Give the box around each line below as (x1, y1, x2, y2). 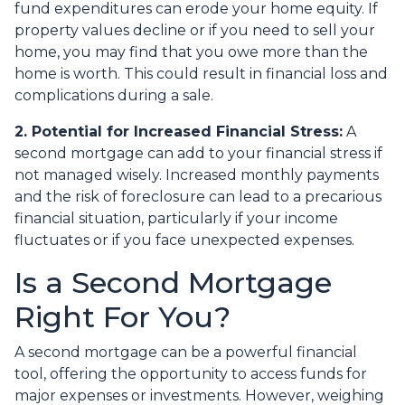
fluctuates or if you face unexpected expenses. (14, 231, 354, 250)
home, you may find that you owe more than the (14, 43, 368, 61)
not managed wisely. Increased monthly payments (14, 166, 379, 184)
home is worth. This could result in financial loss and (14, 65, 388, 83)
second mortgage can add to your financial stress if (14, 145, 382, 163)
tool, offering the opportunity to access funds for (14, 365, 367, 383)
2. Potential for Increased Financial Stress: (14, 123, 343, 141)
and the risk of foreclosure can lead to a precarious (14, 188, 381, 206)
